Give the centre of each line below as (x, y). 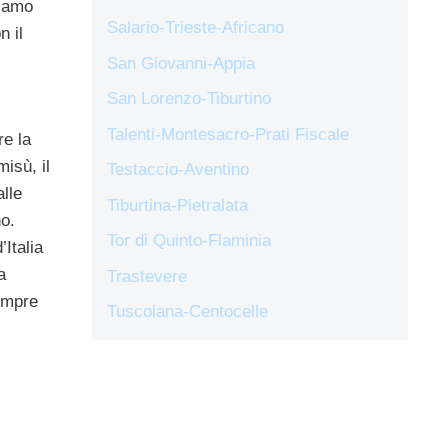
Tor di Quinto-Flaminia (189, 241)
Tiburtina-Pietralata (177, 205)
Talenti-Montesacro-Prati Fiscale (228, 134)
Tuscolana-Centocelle (187, 312)
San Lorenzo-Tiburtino (189, 99)
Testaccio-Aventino (178, 170)
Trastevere (147, 276)
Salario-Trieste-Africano (195, 28)
